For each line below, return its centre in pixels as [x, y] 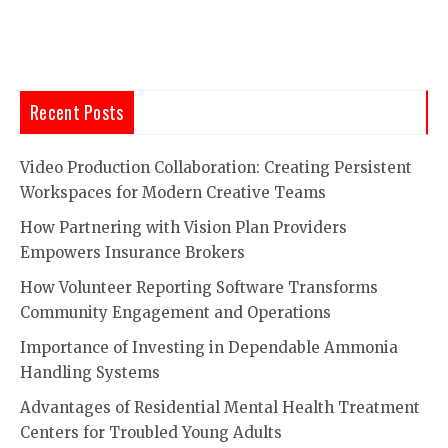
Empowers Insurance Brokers [132, 252]
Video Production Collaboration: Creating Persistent [216, 167]
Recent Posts [77, 112]
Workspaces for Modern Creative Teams [173, 192]
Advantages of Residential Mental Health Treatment [220, 407]
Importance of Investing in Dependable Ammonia [209, 347]
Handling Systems [90, 372]
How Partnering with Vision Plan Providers [183, 227]
